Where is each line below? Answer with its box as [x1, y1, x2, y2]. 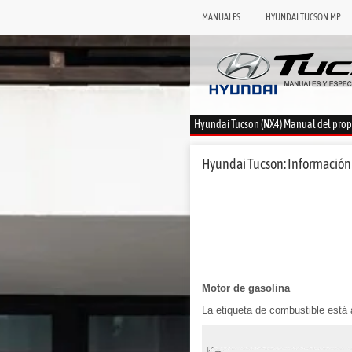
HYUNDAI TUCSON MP [266, 12, 341, 23]
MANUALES [202, 12, 240, 23]
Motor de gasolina [202, 281, 290, 294]
